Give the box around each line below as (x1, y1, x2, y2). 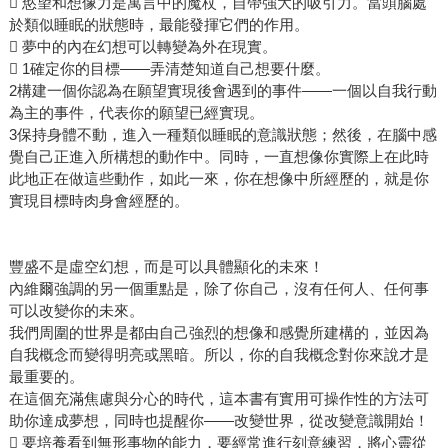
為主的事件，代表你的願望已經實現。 (8, 104, 264, 122)
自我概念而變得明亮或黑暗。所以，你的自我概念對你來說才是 (8, 346, 429, 364)
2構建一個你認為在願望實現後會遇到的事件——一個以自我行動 (8, 82, 437, 100)
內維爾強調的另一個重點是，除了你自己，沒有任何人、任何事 (8, 280, 429, 298)
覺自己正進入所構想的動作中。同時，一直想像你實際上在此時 (8, 148, 429, 166)
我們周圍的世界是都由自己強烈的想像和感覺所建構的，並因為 (8, 324, 429, 342)
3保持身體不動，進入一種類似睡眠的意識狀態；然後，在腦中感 (8, 126, 437, 144)
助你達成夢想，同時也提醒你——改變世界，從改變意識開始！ (8, 412, 429, 430)
